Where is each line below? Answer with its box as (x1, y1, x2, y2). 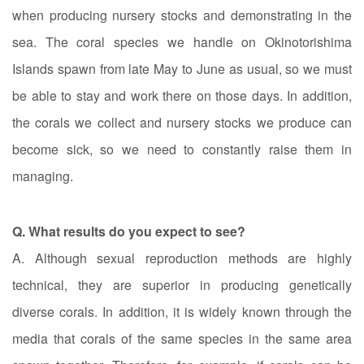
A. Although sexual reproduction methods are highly (12, 248, 352, 267)
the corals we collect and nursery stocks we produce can (12, 112, 352, 132)
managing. (12, 166, 73, 185)
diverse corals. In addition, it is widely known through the (12, 301, 352, 321)
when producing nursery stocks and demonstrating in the (12, 5, 352, 24)
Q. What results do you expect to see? (12, 221, 245, 240)
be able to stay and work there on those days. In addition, (12, 85, 352, 105)
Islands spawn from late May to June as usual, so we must (12, 58, 352, 78)
